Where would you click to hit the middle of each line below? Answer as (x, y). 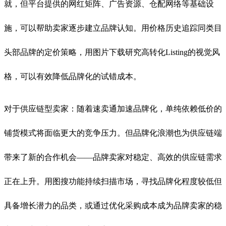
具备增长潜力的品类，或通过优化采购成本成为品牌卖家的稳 (113, 205)
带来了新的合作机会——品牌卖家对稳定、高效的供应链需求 (113, 157)
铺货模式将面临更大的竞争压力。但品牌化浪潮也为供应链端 (113, 133)
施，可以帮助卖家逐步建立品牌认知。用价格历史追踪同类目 (113, 28)
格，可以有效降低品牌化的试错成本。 (73, 76)
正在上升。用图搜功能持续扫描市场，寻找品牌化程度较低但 (113, 181)
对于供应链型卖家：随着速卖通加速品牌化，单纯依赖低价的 (113, 108)
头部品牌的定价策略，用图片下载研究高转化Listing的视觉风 (112, 52)
